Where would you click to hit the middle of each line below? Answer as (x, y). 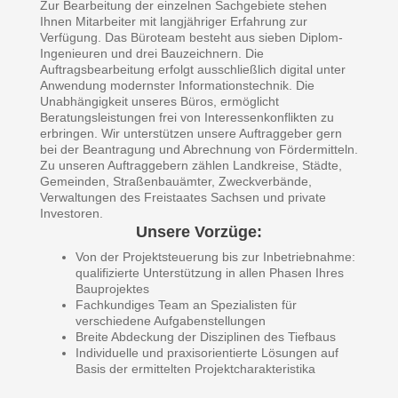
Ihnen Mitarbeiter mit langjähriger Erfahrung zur (174, 22)
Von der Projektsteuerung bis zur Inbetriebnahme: (215, 257)
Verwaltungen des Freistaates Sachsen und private (183, 198)
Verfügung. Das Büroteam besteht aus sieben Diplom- (191, 38)
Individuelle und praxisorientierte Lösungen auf (207, 353)
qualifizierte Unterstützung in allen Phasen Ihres (210, 273)
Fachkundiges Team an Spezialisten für (186, 305)
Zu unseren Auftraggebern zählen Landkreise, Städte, (191, 166)
